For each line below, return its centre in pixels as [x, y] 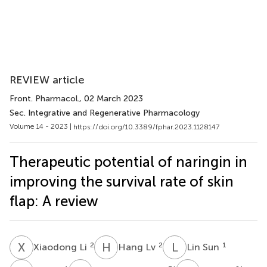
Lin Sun [204, 247]
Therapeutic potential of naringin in [128, 162]
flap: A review [54, 201]
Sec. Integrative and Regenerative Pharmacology [105, 113]
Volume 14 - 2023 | [41, 126]
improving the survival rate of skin [122, 181]
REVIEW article [47, 80]
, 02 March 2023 [111, 99]
